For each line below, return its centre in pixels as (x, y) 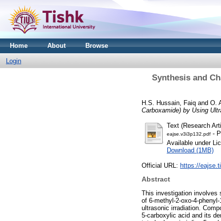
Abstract (156, 179)
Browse (97, 46)
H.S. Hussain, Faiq (169, 103)
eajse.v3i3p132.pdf (189, 134)
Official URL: (161, 165)
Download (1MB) (190, 150)
